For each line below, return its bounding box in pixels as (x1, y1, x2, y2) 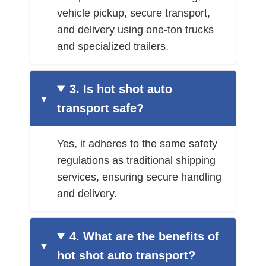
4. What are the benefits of (69, 229, 220, 243)
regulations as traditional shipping (57, 154, 216, 166)
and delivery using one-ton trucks (57, 23, 214, 36)
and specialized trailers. (57, 40, 169, 52)
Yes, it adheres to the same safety (57, 137, 217, 150)
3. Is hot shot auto (69, 82, 173, 96)
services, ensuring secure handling (57, 170, 221, 183)
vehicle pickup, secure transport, (57, 7, 210, 19)
